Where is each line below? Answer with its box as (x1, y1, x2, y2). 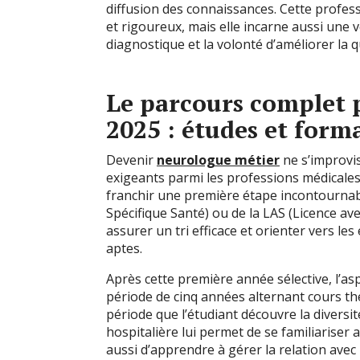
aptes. (106, 239, 142, 257)
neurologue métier (157, 151, 280, 169)
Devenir (106, 151, 157, 169)
